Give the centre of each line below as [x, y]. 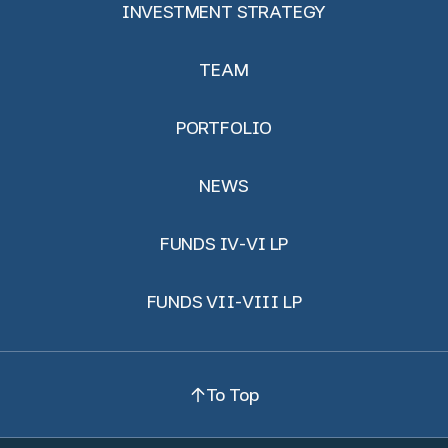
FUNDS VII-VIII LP [224, 301]
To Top [232, 394]
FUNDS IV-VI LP [224, 243]
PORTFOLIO [224, 127]
